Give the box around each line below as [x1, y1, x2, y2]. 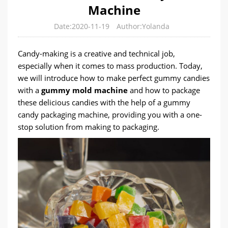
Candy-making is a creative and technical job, [18, 48, 175, 59]
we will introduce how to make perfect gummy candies [18, 73, 210, 83]
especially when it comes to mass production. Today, [18, 61, 203, 71]
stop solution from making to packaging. [18, 122, 159, 132]
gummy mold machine [41, 85, 128, 95]
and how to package [128, 85, 200, 95]
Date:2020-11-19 [53, 21, 109, 31]
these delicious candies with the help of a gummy [18, 97, 190, 107]
